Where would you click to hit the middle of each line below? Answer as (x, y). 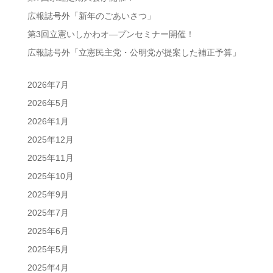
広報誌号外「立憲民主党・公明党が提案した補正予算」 (134, 52)
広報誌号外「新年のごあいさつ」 (91, 16)
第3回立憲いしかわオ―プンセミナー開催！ (111, 34)
